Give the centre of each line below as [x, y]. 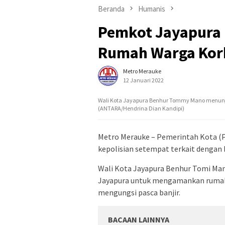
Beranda [111, 9]
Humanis [152, 9]
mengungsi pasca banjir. [139, 193]
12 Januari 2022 [143, 80]
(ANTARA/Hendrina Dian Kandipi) [141, 108]
